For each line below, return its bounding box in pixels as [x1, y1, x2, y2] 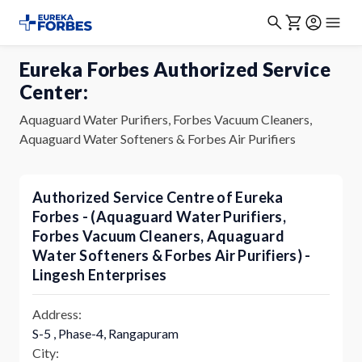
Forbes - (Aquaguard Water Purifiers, [32, 208, 286, 225]
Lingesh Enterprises [32, 266, 167, 284]
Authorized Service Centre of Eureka [32, 188, 284, 206]
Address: [32, 306, 82, 322]
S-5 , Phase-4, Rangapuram [32, 326, 179, 341]
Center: [19, 80, 89, 103]
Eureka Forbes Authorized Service [19, 57, 331, 81]
